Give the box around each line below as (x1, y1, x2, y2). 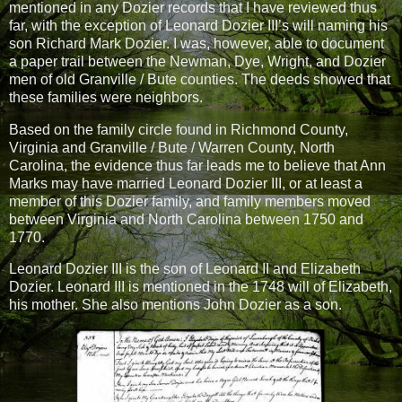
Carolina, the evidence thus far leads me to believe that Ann (9, 157, 386, 173)
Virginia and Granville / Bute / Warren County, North (9, 139, 335, 155)
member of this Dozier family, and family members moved (9, 193, 371, 209)
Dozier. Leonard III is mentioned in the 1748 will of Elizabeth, (9, 279, 392, 295)
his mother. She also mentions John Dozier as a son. (9, 297, 342, 313)
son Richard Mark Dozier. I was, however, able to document (9, 35, 384, 51)
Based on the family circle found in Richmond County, (9, 121, 348, 137)
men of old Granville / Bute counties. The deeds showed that (9, 71, 390, 87)
